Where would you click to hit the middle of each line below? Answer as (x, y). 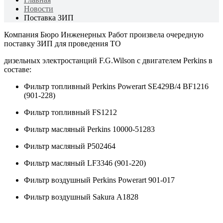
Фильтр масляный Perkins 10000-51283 (89, 129)
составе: (18, 69)
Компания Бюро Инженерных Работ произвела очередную (104, 35)
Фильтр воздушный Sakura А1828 (81, 197)
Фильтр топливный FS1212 (70, 112)
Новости (39, 9)
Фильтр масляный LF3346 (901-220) (85, 163)
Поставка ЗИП (49, 18)
